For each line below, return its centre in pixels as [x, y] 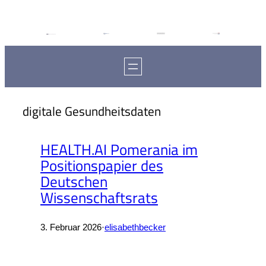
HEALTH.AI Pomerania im [119, 149]
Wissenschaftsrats [99, 197]
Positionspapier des [102, 165]
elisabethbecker [135, 228]
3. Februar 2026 [71, 228]
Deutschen [74, 181]
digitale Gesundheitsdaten [92, 111]
